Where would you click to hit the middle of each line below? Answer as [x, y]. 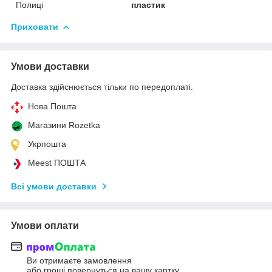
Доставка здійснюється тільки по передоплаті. [102, 87]
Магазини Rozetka [64, 125]
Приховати [35, 26]
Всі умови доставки [54, 186]
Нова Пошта [52, 106]
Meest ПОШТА [57, 162]
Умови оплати [45, 225]
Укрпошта [47, 144]
